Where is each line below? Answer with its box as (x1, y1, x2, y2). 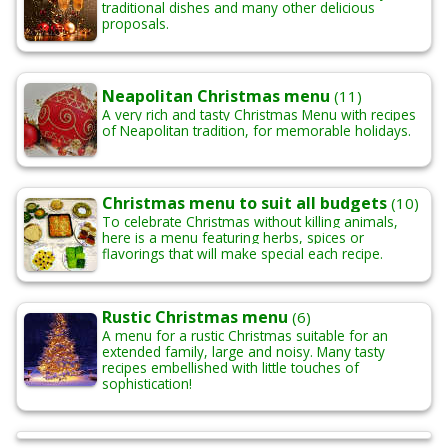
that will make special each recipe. (169, 244, 383, 264)
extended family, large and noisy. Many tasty (102, 342, 385, 362)
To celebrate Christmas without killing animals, (102, 212, 398, 232)
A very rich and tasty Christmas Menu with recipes (102, 105, 416, 125)
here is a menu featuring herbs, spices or (102, 228, 364, 248)
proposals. (102, 14, 169, 34)
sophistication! (102, 374, 192, 394)
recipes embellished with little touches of (102, 358, 359, 378)
